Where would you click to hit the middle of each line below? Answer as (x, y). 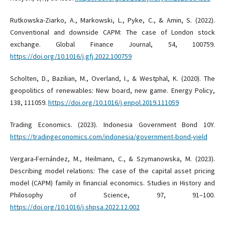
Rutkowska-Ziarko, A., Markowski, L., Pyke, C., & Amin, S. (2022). (113, 20)
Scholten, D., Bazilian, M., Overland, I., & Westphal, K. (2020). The (113, 79)
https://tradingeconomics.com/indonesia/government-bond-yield (108, 137)
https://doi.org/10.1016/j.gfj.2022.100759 (71, 57)
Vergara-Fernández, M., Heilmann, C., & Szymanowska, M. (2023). (113, 159)
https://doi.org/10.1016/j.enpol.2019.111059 (113, 103)
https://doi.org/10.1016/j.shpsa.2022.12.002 (75, 207)
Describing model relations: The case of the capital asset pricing (113, 171)
